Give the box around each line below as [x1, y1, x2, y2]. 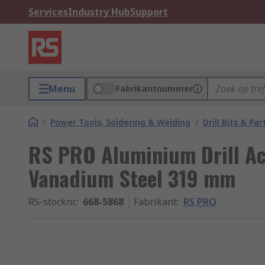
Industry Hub [68, 5, 130, 18]
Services [28, 5, 68, 18]
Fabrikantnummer [116, 83, 193, 94]
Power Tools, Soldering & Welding [50, 117, 190, 128]
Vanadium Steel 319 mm [28, 162, 235, 193]
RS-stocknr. [28, 195, 76, 208]
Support [130, 5, 168, 18]
